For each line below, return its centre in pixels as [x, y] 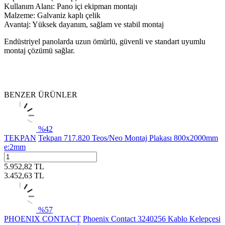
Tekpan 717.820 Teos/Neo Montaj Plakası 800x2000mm [128, 138]
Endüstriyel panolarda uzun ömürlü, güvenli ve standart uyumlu [105, 41]
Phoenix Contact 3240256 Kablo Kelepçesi [152, 218]
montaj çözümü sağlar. [39, 50]
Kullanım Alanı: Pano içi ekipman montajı [71, 6]
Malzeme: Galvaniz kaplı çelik [52, 15]
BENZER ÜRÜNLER [41, 94]
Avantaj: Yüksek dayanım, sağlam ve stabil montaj [84, 24]
